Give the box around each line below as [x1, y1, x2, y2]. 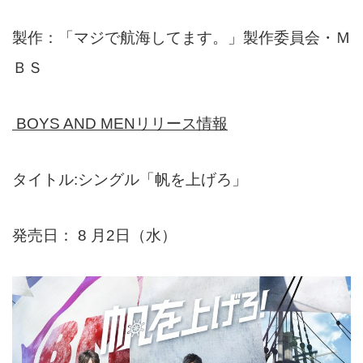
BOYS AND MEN [16, 115, 135, 133]
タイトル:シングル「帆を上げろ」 [12, 171, 247, 189]
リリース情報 [135, 115, 228, 133]
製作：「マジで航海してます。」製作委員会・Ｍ [12, 29, 351, 47]
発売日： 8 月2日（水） [12, 227, 177, 245]
